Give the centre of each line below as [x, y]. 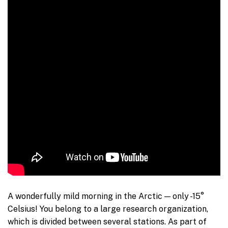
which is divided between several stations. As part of [107, 222]
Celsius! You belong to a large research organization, [108, 209]
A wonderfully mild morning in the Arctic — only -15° [106, 196]
